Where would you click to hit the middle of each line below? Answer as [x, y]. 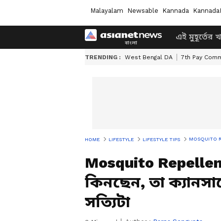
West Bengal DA [149, 57]
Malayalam [107, 10]
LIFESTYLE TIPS [161, 139]
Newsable [143, 10]
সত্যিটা [108, 202]
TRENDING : [103, 57]
